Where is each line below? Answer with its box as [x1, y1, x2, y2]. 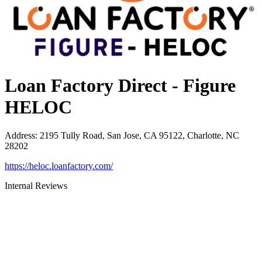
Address [5, 130, 35, 141]
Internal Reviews [5, 181, 67, 191]
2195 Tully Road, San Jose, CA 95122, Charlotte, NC [40, 130, 239, 141]
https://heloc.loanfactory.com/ [5, 161, 113, 171]
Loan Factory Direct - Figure [5, 74, 236, 96]
